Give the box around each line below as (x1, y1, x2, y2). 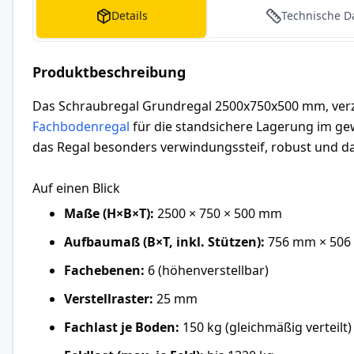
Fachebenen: (64, 261, 145, 279)
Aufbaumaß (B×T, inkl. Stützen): (64, 232, 265, 250)
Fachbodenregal (32, 118, 130, 135)
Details (111, 8, 148, 23)
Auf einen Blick (32, 179, 120, 197)
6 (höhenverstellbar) (145, 261, 269, 279)
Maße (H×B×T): (64, 204, 154, 222)
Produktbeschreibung (32, 62, 186, 81)
